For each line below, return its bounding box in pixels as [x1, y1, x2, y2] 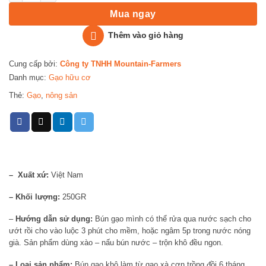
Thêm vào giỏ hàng [108, 30, 184, 40]
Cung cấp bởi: [9, 59, 60, 68]
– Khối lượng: [9, 192, 60, 201]
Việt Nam [49, 170, 83, 179]
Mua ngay [110, 9, 156, 20]
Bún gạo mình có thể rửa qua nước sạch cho [93, 214, 251, 223]
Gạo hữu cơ [49, 72, 91, 82]
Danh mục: [9, 72, 49, 82]
